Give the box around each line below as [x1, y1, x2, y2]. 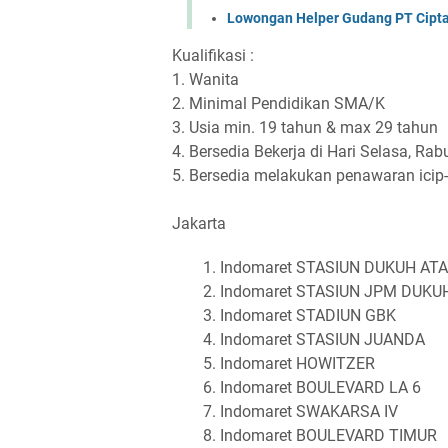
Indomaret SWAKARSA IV [220, 401, 398, 421]
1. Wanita [172, 69, 239, 89]
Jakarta [172, 213, 226, 233]
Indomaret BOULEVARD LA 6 [220, 377, 421, 397]
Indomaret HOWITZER [220, 353, 375, 373]
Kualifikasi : [172, 45, 254, 65]
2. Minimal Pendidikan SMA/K [172, 93, 385, 113]
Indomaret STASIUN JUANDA [220, 329, 425, 349]
